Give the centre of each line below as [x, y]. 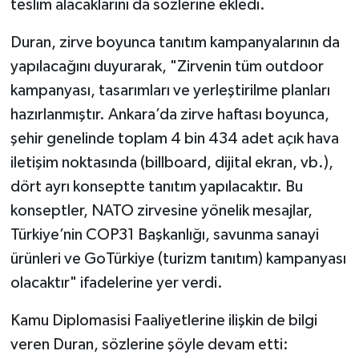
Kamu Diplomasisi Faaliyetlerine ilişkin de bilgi [163, 320]
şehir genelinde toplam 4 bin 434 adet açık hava [174, 138]
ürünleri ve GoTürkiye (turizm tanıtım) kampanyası [178, 258]
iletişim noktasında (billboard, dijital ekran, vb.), [171, 162]
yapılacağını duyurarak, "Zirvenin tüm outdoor [167, 66]
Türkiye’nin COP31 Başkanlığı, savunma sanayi [164, 234]
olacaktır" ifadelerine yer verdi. [116, 282]
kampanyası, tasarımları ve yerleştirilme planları [170, 90]
